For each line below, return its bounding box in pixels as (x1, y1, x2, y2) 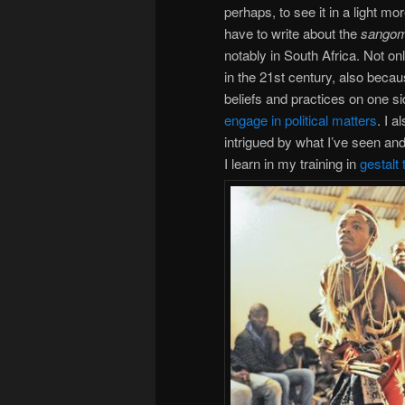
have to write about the (224, 23, 361, 42)
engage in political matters (224, 109, 377, 129)
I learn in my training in (224, 153, 360, 173)
